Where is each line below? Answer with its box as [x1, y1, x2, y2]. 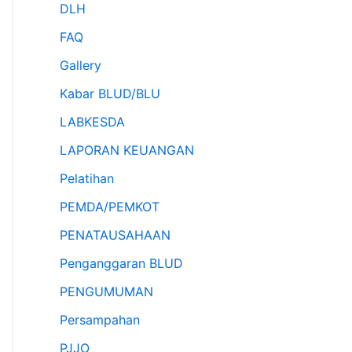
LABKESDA [60, 114, 125, 130]
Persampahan [60, 312, 140, 328]
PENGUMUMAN [60, 284, 153, 300]
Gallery [60, 57, 101, 74]
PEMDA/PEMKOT [60, 199, 159, 215]
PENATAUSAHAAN [60, 227, 170, 244]
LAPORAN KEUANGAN [60, 142, 194, 159]
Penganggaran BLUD [60, 255, 183, 272]
